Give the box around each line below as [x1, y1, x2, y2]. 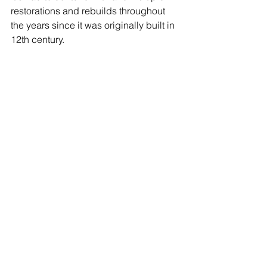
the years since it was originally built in [11, 19, 177, 32]
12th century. [11, 33, 64, 46]
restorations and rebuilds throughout [11, 5, 167, 17]
